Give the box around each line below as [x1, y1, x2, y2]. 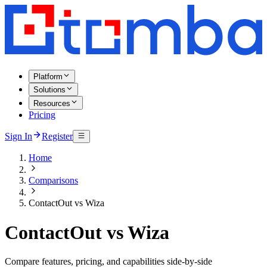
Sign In [5, 131, 32, 142]
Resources [33, 98, 70, 108]
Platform [33, 72, 63, 82]
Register [42, 131, 73, 142]
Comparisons [29, 175, 78, 186]
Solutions [33, 85, 66, 95]
